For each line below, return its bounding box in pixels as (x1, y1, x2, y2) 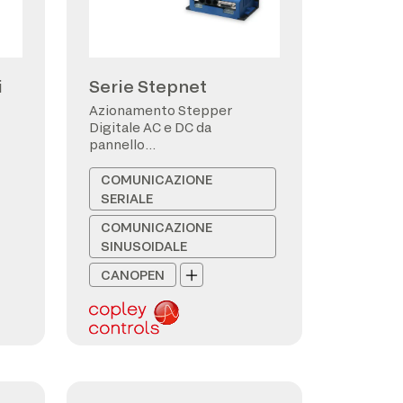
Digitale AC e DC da (89, 120, 211, 135)
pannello (89, 137, 145, 152)
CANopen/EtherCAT (89, 154, 218, 169)
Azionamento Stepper (89, 103, 232, 118)
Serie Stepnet (89, 76, 207, 96)
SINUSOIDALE (101, 238, 187, 254)
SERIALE (101, 191, 153, 206)
